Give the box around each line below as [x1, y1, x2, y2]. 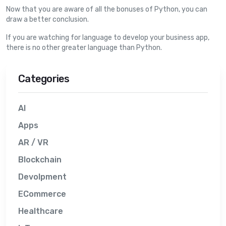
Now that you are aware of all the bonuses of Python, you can [6, 5, 207, 14]
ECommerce [18, 189, 66, 199]
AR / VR [18, 138, 48, 147]
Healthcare [18, 206, 63, 216]
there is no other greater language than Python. [6, 43, 162, 52]
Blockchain [18, 155, 62, 164]
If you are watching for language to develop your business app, [6, 33, 209, 42]
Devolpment [18, 172, 67, 182]
